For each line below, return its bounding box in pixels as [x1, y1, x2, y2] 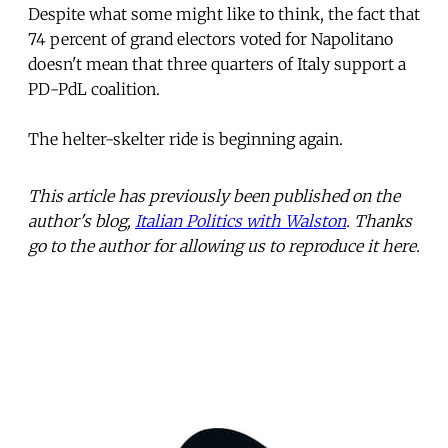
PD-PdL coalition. [28, 78, 160, 99]
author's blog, [28, 210, 135, 231]
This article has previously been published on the [28, 185, 400, 206]
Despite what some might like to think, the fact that [28, 3, 420, 24]
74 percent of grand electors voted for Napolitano [28, 28, 393, 49]
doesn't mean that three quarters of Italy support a [28, 53, 406, 74]
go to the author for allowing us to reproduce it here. [28, 235, 420, 256]
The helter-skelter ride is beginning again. [28, 128, 343, 149]
